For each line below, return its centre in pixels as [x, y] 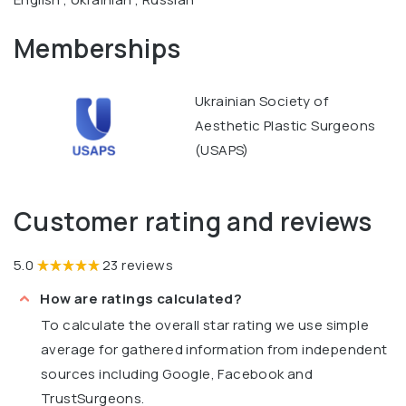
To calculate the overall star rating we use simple [205, 324]
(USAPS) [222, 150]
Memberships [97, 48]
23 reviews [138, 266]
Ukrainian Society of [261, 101]
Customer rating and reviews [193, 222]
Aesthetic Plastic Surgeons [285, 126]
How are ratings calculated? [141, 299]
